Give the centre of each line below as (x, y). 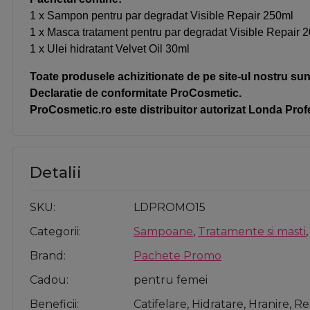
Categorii (54, 232)
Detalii (56, 173)
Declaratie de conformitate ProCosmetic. (136, 93)
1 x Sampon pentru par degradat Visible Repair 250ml (162, 16)
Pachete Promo (177, 256)
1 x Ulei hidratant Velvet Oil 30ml (110, 49)
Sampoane (163, 232)
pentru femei (171, 280)
